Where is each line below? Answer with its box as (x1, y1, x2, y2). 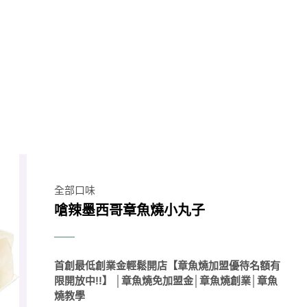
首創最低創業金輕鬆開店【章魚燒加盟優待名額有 (54, 260, 280, 272)
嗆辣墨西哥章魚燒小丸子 (54, 203, 205, 219)
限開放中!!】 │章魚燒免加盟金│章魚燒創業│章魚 (54, 275, 278, 287)
